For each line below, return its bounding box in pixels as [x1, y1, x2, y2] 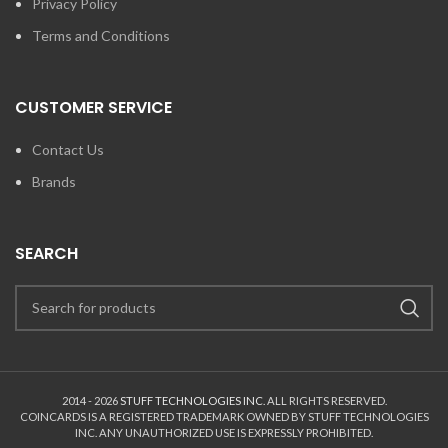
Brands [32, 172, 76, 190]
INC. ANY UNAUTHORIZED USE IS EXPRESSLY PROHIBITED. [75, 425, 373, 439]
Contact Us [32, 140, 104, 158]
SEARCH [15, 241, 78, 265]
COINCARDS [19, 409, 88, 423]
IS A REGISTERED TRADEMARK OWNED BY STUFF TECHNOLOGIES [87, 409, 429, 423]
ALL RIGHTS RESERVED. [264, 393, 387, 407]
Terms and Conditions [32, 26, 170, 44]
